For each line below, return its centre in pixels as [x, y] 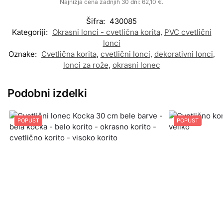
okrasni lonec [136, 65]
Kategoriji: [31, 32]
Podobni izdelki [47, 93]
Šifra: [97, 21]
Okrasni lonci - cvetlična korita [106, 32]
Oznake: [23, 54]
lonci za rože [86, 65]
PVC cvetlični [188, 32]
